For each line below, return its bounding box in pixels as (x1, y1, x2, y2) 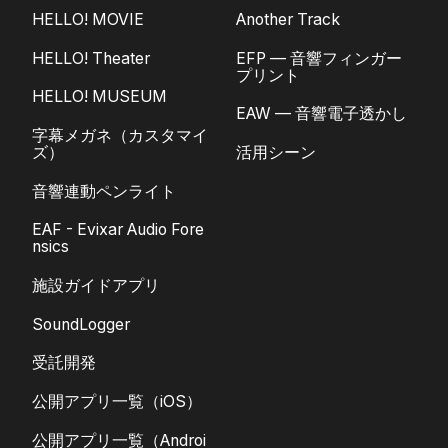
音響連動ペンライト (32, 181, 176, 201)
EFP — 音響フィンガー (236, 48, 402, 68)
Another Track (236, 10, 340, 30)
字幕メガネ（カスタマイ (32, 126, 208, 146)
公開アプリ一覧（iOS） (32, 392, 202, 411)
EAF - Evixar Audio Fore (32, 220, 204, 240)
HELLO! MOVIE (32, 10, 144, 30)
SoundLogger (32, 314, 130, 334)
